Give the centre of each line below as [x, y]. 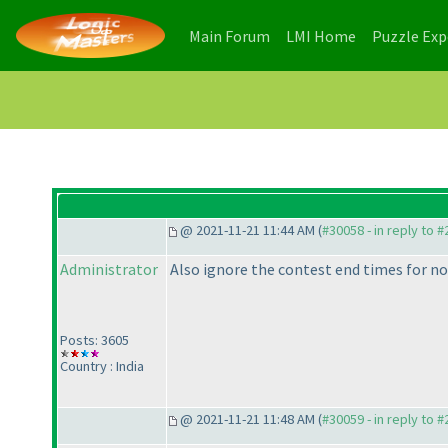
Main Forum [229, 35]
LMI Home [321, 35]
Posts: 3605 [94, 340]
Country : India [102, 366]
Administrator [109, 269]
